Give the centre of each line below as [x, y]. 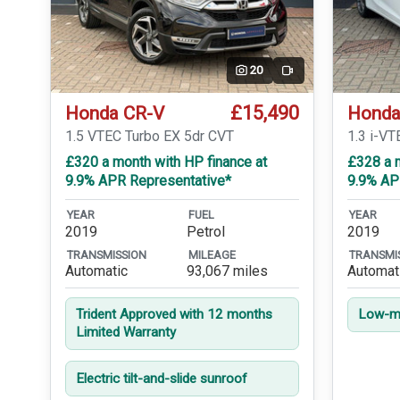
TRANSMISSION [107, 254]
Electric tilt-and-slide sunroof [162, 378]
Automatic [96, 271]
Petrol [206, 231]
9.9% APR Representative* [148, 180]
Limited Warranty [126, 333]
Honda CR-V [115, 114]
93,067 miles [228, 271]
